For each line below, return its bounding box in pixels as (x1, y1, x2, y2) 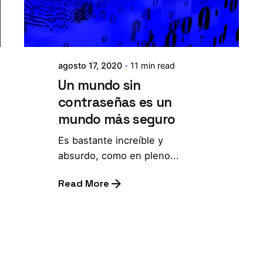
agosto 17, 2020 (58, 60, 123, 70)
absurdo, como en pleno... (58, 149, 180, 161)
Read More (58, 177, 110, 190)
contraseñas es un (58, 93, 172, 111)
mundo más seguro (58, 110, 176, 128)
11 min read (130, 60, 176, 70)
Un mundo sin (58, 76, 140, 94)
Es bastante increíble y (58, 134, 164, 146)
